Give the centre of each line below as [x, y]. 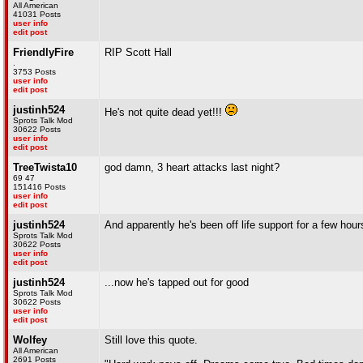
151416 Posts [39, 187]
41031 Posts [37, 14]
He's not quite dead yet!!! [165, 112]
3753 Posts [34, 72]
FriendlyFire [43, 52]
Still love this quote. [151, 340]
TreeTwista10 [45, 167]
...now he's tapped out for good [177, 282]
